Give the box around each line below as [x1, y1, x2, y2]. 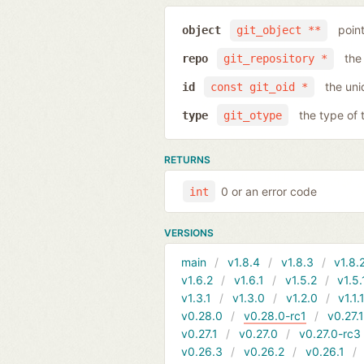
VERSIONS [164, 226, 214, 239]
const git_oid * [210, 80, 308, 93]
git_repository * [223, 52, 327, 66]
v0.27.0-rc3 [298, 326, 361, 340]
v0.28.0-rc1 [243, 308, 306, 323]
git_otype [223, 108, 282, 122]
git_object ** [236, 24, 321, 37]
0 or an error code [220, 184, 317, 198]
